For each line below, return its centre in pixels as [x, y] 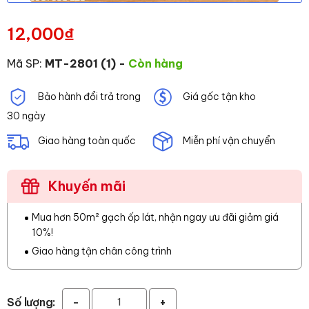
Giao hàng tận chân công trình [102, 251]
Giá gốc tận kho [218, 96]
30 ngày [26, 116]
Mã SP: [26, 63]
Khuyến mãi [87, 186]
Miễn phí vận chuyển [228, 140]
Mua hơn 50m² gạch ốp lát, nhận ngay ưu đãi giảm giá [155, 217]
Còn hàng [156, 63]
